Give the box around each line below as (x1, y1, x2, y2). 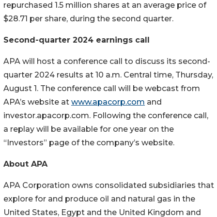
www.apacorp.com (71, 97, 145, 107)
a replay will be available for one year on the (3, 124, 174, 134)
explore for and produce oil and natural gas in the (3, 194, 195, 203)
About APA (3, 159, 47, 169)
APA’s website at (3, 97, 71, 107)
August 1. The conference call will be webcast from (3, 83, 200, 93)
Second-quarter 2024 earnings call (3, 35, 150, 45)
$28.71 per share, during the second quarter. (3, 14, 173, 23)
